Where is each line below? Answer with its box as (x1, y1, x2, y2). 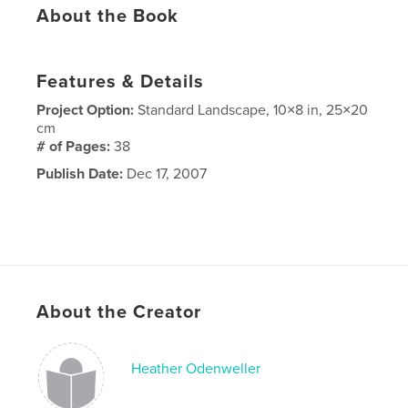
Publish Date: (36, 165, 124, 184)
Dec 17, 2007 (123, 165, 208, 184)
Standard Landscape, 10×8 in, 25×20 (138, 101, 369, 120)
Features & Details (36, 71, 205, 94)
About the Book (36, 5, 179, 28)
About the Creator (36, 301, 202, 324)
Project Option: (36, 101, 138, 120)
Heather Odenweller (131, 360, 261, 379)
